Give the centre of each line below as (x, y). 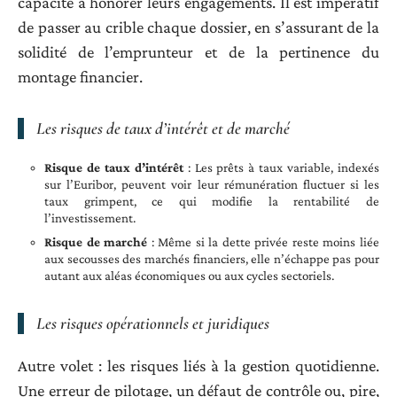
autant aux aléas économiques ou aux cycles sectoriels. (189, 275)
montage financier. (80, 77)
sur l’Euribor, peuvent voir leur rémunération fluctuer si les (212, 184)
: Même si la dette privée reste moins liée (264, 241)
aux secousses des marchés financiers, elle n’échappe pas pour (212, 258)
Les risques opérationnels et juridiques (153, 323)
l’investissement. (90, 218)
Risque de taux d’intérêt (114, 167)
